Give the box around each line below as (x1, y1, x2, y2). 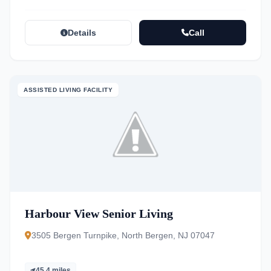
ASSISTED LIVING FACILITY (24, 87, 113, 93)
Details (68, 28, 96, 38)
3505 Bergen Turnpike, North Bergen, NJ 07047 (31, 230, 215, 240)
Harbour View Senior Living (25, 207, 173, 220)
